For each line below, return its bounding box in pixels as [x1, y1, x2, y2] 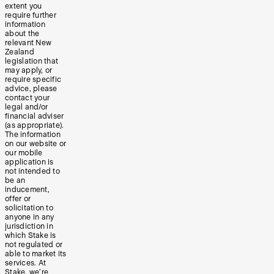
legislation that [5, 56, 58, 65]
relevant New [5, 38, 51, 47]
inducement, [5, 185, 50, 194]
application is [5, 157, 54, 166]
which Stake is [5, 231, 56, 240]
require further [5, 10, 56, 20]
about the [5, 29, 40, 38]
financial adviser [5, 111, 64, 120]
